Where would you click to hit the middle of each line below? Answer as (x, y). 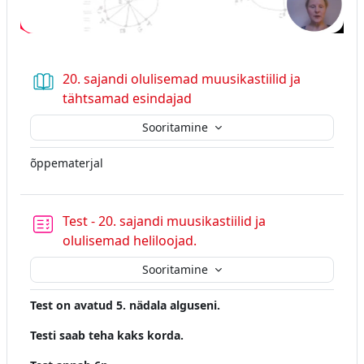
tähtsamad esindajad (127, 98)
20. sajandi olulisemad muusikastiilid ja (182, 78)
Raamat (214, 97)
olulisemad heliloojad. (130, 240)
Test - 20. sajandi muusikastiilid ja (164, 221)
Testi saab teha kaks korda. (107, 335)
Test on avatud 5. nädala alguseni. (125, 305)
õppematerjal (67, 162)
